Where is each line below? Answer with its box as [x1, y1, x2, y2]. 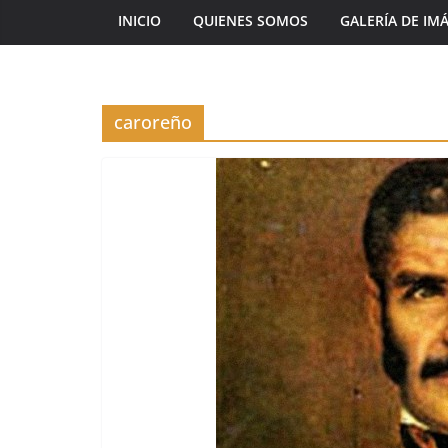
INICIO [118, 11, 161, 30]
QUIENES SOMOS [193, 11, 308, 30]
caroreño [114, 110, 192, 134]
